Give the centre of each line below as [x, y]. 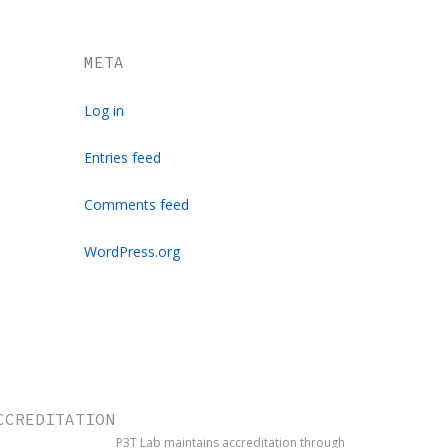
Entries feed [123, 158]
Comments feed [137, 205]
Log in [104, 111]
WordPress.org [132, 252]
